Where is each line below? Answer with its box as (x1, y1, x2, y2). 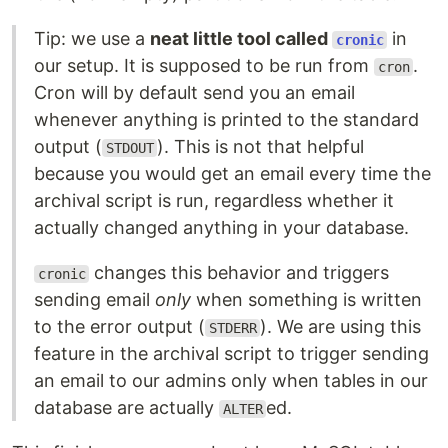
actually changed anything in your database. (34, 217, 409, 238)
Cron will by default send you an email (34, 82, 355, 103)
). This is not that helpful (157, 136, 365, 157)
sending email (34, 289, 155, 310)
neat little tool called (150, 28, 332, 49)
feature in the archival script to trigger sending (34, 343, 429, 364)
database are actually (34, 397, 219, 418)
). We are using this (260, 316, 422, 337)
